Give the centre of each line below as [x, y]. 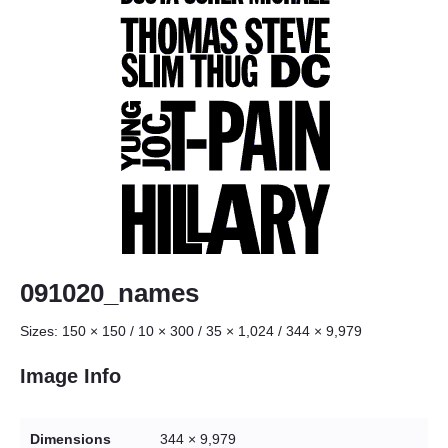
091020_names [109, 292]
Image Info [70, 375]
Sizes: [41, 330]
